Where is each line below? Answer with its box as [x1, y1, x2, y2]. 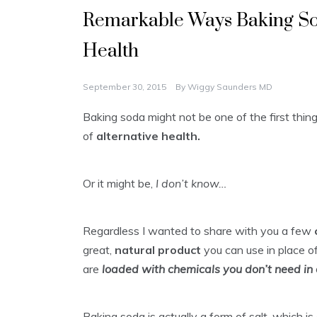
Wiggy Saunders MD [188, 81, 272, 93]
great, [83, 243, 115, 258]
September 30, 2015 [83, 81, 166, 93]
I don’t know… [156, 176, 226, 191]
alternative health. [96, 129, 200, 144]
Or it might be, [83, 176, 156, 191]
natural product [115, 243, 201, 258]
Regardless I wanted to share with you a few [83, 224, 314, 238]
